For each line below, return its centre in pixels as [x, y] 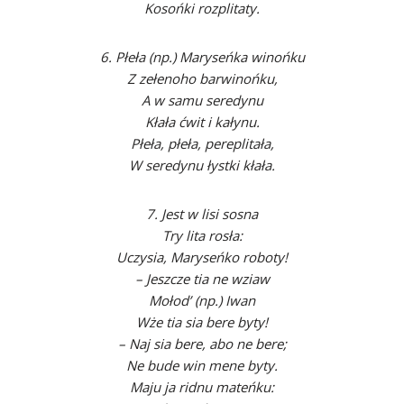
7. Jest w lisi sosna [202, 214]
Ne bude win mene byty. [202, 365]
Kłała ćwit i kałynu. [202, 122]
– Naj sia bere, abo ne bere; [202, 344]
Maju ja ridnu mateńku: [202, 387]
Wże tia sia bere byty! [202, 322]
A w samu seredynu [202, 100]
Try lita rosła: [202, 235]
